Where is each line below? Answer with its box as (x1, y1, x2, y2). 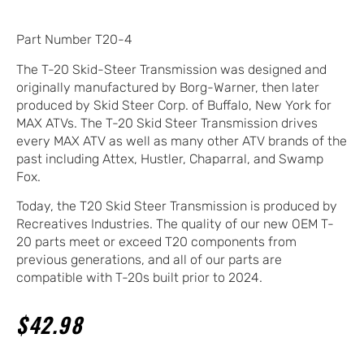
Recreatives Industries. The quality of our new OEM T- (16, 216, 334, 232)
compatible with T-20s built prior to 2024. (16, 270, 262, 285)
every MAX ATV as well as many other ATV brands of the (16, 132, 347, 149)
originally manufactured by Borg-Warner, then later (16, 79, 319, 95)
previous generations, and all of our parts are (16, 252, 282, 267)
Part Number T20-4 (16, 32, 132, 48)
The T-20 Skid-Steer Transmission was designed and (16, 61, 327, 77)
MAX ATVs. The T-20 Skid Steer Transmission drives (16, 115, 318, 131)
